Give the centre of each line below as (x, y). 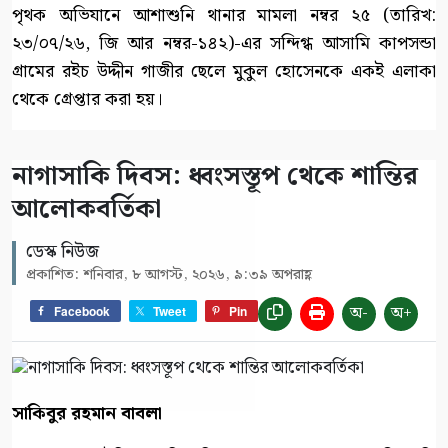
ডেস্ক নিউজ (62, 252)
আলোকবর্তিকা (86, 210)
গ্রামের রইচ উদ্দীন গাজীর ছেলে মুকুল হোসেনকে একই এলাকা (224, 72)
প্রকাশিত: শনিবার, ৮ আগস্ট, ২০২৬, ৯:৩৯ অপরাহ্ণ (169, 275)
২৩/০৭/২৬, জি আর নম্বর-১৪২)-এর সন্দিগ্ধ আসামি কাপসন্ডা (224, 44)
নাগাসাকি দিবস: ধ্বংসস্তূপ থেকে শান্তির (215, 177)
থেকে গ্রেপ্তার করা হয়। (87, 100)
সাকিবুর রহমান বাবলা (87, 414)
